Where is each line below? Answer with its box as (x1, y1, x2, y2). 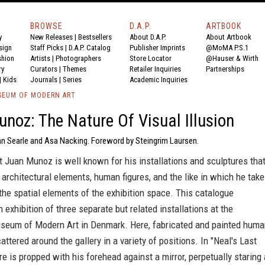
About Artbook (206, 33, 251, 41)
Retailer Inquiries (130, 64, 181, 73)
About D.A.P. (130, 33, 166, 41)
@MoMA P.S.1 (206, 43, 248, 52)
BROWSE (30, 21, 63, 31)
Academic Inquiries (130, 75, 188, 84)
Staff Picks (30, 43, 63, 52)
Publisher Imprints (130, 43, 185, 52)
